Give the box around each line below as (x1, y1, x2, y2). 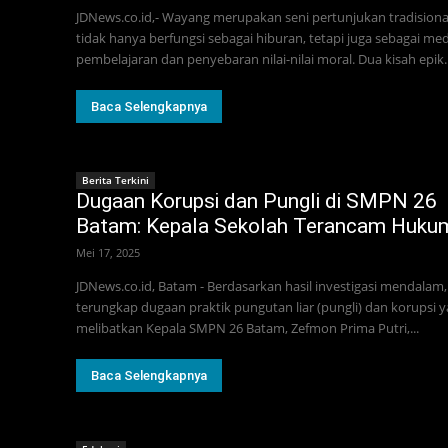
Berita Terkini (82, 173, 149, 188)
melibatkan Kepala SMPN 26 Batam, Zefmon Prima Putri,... (76, 319, 419, 338)
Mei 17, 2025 (76, 245, 140, 261)
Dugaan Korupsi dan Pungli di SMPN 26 (76, 189, 437, 214)
